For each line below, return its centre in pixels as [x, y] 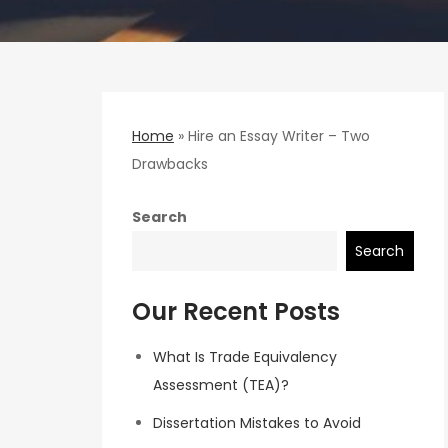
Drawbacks [170, 163]
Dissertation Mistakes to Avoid [257, 423]
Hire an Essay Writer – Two [279, 135]
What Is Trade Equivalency [245, 357]
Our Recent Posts [236, 312]
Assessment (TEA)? [221, 385]
